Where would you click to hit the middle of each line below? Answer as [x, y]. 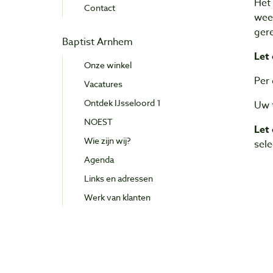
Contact [100, 8]
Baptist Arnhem [97, 42]
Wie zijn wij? [108, 141]
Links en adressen [119, 179]
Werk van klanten [117, 197]
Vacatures [103, 84]
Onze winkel [108, 65]
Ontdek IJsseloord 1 [122, 103]
